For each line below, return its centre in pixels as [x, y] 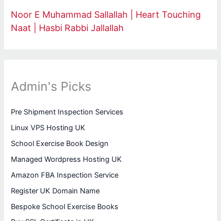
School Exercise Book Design [60, 143]
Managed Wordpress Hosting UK [67, 159]
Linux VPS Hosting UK [48, 128]
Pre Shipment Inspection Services [67, 112]
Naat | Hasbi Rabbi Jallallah [68, 28]
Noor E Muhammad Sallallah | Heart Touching [106, 15]
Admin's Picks [51, 86]
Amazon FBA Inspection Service [65, 175]
